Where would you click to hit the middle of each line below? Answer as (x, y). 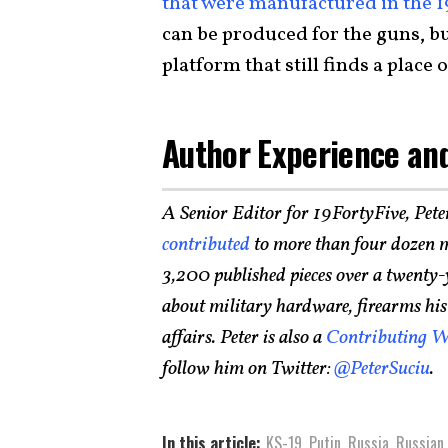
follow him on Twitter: (246, 369)
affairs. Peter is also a (242, 338)
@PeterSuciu (380, 369)
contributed (206, 245)
